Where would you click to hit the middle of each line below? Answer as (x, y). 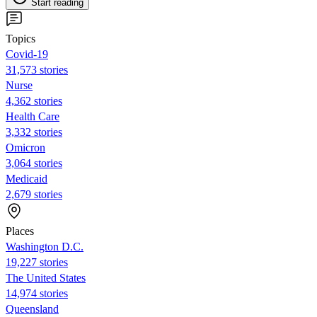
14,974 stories (37, 293)
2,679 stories (34, 194)
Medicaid (27, 178)
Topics (21, 38)
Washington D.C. (45, 246)
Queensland (32, 309)
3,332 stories (34, 132)
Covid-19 (27, 54)
